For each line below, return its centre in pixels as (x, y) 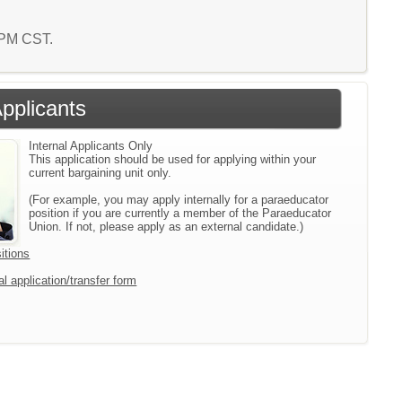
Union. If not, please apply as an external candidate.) (166, 227)
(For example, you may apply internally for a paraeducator (179, 200)
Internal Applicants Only (91, 146)
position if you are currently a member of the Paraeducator (180, 213)
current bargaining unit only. (100, 173)
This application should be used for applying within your (173, 159)
